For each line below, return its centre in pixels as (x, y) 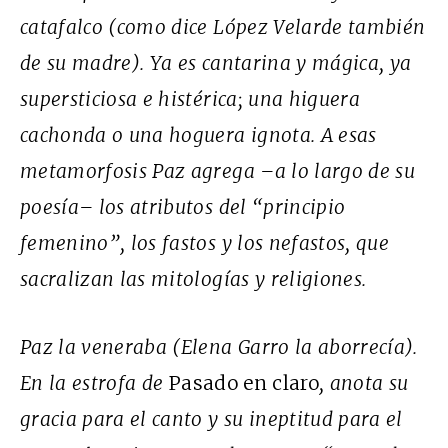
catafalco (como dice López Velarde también (223, 27)
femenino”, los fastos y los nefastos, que (205, 243)
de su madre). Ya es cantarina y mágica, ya (216, 63)
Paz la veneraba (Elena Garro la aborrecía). (219, 347)
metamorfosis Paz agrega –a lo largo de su (218, 171)
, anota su (363, 383)
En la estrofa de (94, 383)
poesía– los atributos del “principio (183, 207)
